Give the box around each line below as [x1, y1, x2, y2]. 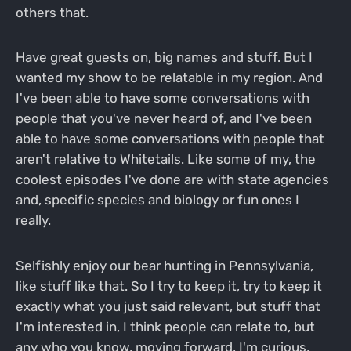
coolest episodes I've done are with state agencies [15, 172, 329, 188]
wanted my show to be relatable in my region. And [15, 70, 323, 86]
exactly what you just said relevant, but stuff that [15, 299, 320, 315]
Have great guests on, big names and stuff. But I [15, 49, 313, 66]
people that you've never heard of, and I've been [15, 110, 312, 127]
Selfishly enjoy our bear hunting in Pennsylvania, [15, 258, 313, 274]
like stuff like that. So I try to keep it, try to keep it [15, 278, 322, 295]
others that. [15, 4, 89, 20]
